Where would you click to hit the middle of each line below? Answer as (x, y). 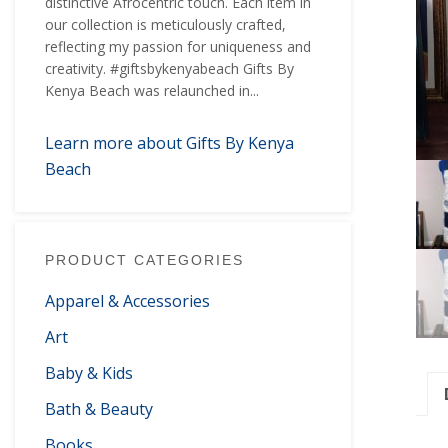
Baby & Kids (89, 373)
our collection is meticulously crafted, (165, 24)
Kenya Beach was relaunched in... (152, 90)
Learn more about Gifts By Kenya (169, 143)
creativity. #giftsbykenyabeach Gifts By (169, 68)
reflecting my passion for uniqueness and (178, 46)
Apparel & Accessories (127, 301)
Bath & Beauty (99, 409)
